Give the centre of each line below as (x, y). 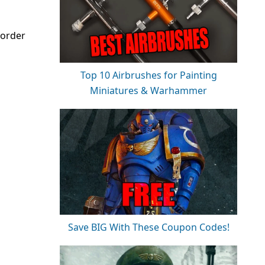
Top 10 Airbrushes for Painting (148, 75)
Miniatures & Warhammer (148, 91)
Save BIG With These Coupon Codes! (148, 227)
